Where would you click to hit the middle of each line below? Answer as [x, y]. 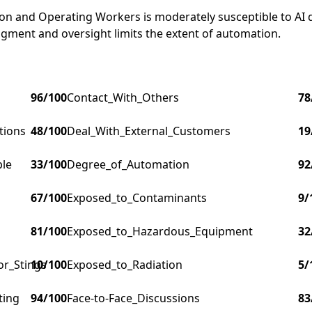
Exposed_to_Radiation [125, 265]
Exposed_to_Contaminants [137, 198]
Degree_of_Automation [128, 165]
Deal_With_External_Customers [149, 131]
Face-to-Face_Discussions [133, 298]
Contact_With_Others [123, 98]
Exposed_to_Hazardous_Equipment [160, 232]
